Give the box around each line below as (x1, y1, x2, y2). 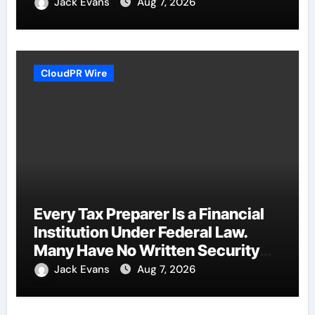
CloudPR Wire (40, 66, 107, 79)
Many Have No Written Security (33, 240, 259, 259)
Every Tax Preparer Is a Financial (33, 204, 264, 223)
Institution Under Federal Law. (33, 222, 248, 241)
